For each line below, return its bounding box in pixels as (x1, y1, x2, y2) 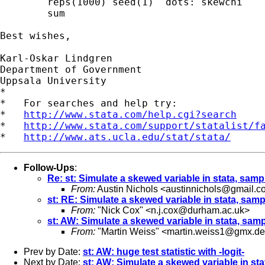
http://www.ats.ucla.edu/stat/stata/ (24, 131, 231, 143)
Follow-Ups (24, 162, 75, 173)
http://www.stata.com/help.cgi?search (24, 108, 237, 120)
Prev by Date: (24, 246, 83, 257)
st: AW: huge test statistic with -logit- (83, 246, 244, 257)
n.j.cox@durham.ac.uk (151, 205, 244, 215)
